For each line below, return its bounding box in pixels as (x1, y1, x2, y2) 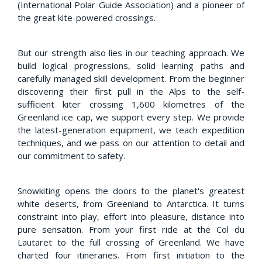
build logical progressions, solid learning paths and (18, 59, 244, 71)
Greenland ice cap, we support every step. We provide (18, 111, 244, 123)
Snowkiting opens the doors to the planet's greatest (18, 184, 244, 196)
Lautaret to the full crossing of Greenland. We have (18, 236, 244, 248)
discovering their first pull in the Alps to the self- (18, 85, 244, 97)
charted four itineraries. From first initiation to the (18, 249, 244, 261)
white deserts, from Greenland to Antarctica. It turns (18, 197, 244, 209)
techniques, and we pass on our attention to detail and (18, 136, 244, 149)
